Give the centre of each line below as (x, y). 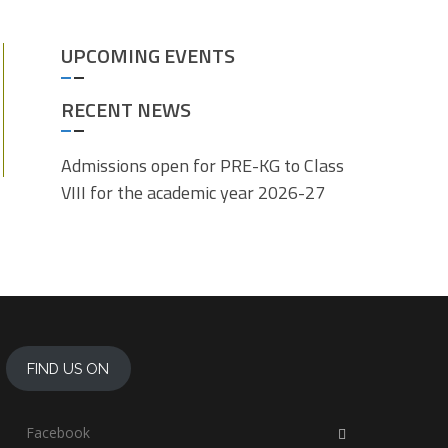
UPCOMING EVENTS (148, 55)
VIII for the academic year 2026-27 (193, 192)
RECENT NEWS (126, 109)
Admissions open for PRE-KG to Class (202, 165)
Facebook (57, 432)
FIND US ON (68, 368)
